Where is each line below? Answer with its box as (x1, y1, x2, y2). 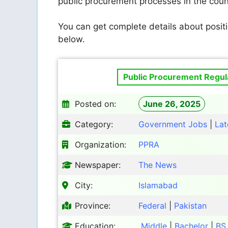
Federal (138, 200, 166, 211)
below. (58, 34, 85, 45)
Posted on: (75, 98, 116, 109)
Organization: (75, 139, 126, 150)
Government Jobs (138, 119, 207, 129)
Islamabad (138, 180, 178, 190)
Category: (75, 119, 113, 129)
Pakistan (174, 200, 207, 211)
